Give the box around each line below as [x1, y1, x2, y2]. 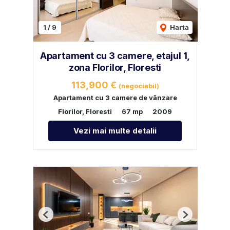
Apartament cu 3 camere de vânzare [53, 93, 177, 102]
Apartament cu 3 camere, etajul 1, [40, 50, 190, 62]
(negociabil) [118, 82, 159, 90]
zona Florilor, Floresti [68, 62, 162, 73]
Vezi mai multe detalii [73, 126, 157, 136]
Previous [45, 214, 76, 223]
